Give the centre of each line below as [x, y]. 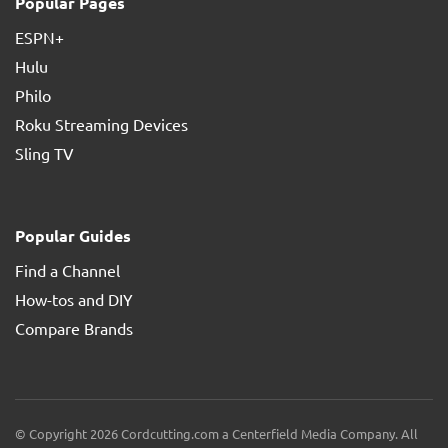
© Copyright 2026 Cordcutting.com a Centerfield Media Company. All [216, 433]
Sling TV [44, 153]
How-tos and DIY [74, 299]
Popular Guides [73, 235]
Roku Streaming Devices [101, 124]
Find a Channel [67, 270]
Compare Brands [74, 328]
